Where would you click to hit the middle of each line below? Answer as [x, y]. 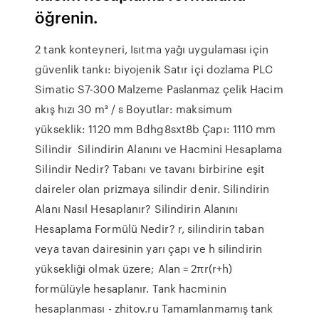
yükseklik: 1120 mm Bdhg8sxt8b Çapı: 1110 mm [156, 129]
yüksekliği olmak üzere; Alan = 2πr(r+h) [134, 268]
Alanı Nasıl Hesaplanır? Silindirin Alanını [137, 209]
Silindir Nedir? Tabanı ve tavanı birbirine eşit [150, 169]
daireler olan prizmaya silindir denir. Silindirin [152, 189]
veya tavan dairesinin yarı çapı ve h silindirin [148, 249]
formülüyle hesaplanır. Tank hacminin [131, 288]
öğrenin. [67, 17]
